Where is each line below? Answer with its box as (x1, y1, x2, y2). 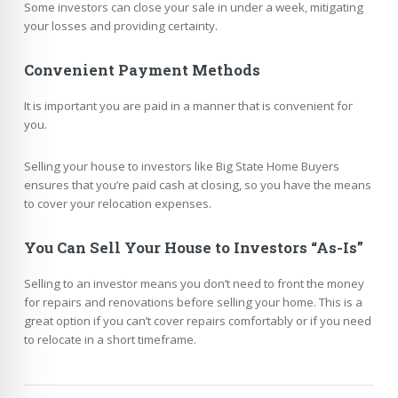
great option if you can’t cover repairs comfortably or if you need (23, 312, 371, 329)
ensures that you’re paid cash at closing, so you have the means (23, 177, 371, 194)
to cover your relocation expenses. (23, 195, 211, 212)
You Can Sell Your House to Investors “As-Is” (23, 238, 363, 259)
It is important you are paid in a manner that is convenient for (23, 97, 353, 114)
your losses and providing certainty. (23, 18, 218, 35)
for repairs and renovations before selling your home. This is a (23, 293, 362, 310)
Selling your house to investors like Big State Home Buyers (23, 158, 339, 175)
